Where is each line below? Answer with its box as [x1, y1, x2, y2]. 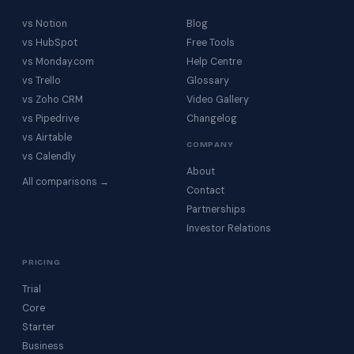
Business [22, 340, 64, 352]
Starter [22, 321, 55, 333]
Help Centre [186, 55, 242, 68]
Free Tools [186, 36, 235, 49]
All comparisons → [22, 175, 109, 188]
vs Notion [22, 17, 67, 30]
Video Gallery [186, 93, 249, 106]
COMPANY [186, 140, 234, 149]
